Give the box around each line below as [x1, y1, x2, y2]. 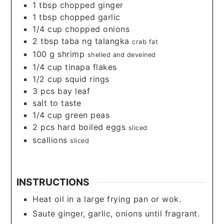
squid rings [65, 73, 109, 84]
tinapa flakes [65, 61, 117, 72]
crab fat [132, 37, 158, 45]
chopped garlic [59, 11, 120, 22]
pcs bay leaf [40, 85, 90, 96]
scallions [32, 134, 67, 145]
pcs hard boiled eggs [40, 121, 126, 132]
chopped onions [65, 23, 130, 34]
